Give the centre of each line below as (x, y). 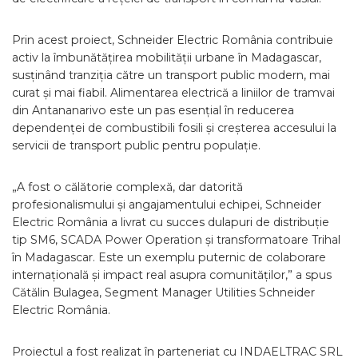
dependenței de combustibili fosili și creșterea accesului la (174, 128)
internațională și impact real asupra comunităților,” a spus (172, 275)
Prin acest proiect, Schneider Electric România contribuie (173, 40)
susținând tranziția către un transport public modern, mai (171, 75)
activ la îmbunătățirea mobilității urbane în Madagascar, (167, 58)
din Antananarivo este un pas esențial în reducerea (153, 110)
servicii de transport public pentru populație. (136, 145)
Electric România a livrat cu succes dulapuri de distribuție (171, 222)
